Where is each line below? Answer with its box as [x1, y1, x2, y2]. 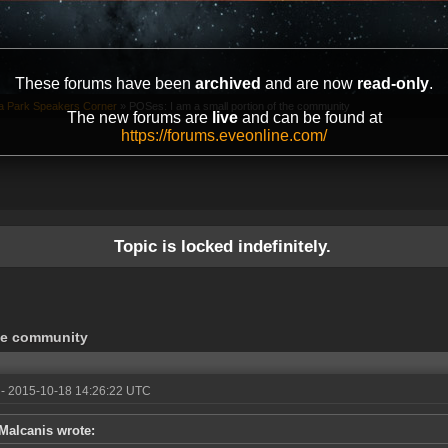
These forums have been [15, 75, 195, 92]
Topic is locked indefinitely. [113, 237, 331, 256]
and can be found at [237, 109, 382, 126]
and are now [261, 75, 357, 92]
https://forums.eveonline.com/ [121, 127, 327, 144]
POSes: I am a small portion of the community [129, 100, 350, 113]
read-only [357, 75, 429, 92]
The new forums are [66, 109, 212, 126]
